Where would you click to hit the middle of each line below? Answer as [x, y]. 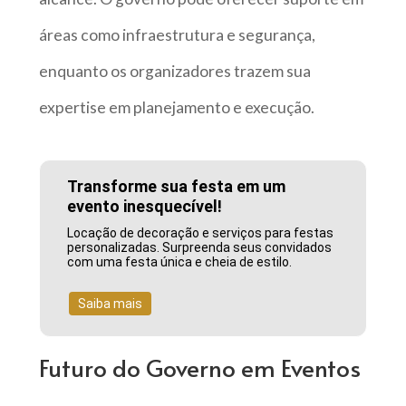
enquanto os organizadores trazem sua [174, 71]
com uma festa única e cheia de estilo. [180, 262]
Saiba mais [111, 304]
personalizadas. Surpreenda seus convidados [200, 248]
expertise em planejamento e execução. [176, 107]
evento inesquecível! [145, 207]
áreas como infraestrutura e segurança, [177, 34]
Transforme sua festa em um [177, 187]
